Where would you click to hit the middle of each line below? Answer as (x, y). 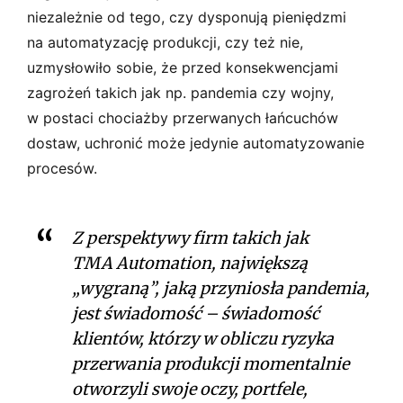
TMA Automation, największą (190, 263)
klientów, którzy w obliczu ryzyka (203, 338)
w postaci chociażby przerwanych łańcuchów (183, 117)
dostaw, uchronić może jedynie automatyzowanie (196, 143)
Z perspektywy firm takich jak (190, 237)
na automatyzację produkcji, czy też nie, (165, 42)
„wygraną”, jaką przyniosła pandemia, (221, 288)
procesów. (62, 168)
